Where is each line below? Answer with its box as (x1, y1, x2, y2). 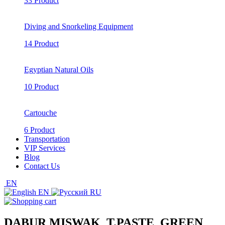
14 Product (24, 39, 59, 48)
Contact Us (24, 162, 60, 170)
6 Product (24, 126, 55, 134)
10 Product (24, 82, 59, 91)
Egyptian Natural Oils (24, 65, 93, 74)
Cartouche (24, 108, 57, 117)
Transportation (24, 135, 70, 143)
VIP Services (24, 144, 65, 152)
